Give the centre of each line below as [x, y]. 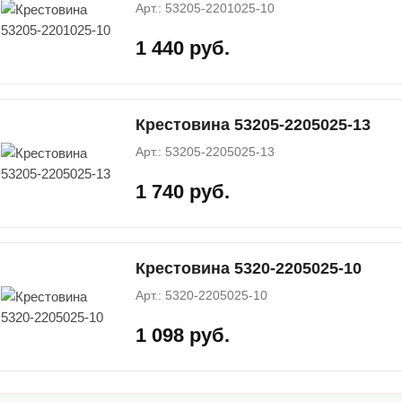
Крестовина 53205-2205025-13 [253, 124]
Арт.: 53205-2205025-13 [205, 151]
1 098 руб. [183, 336]
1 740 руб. [183, 192]
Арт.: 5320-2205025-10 [201, 295]
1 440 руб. [183, 48]
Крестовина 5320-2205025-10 [249, 268]
